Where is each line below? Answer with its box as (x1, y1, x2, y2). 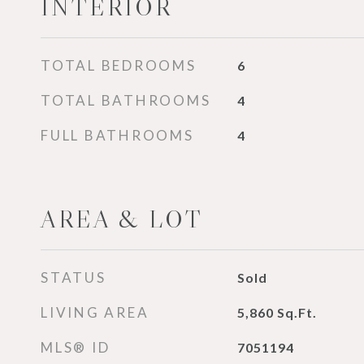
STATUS (41, 269, 106, 286)
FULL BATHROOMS (41, 127, 194, 144)
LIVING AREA (41, 304, 149, 321)
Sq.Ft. (276, 305, 317, 320)
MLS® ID (41, 339, 110, 356)
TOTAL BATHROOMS (41, 92, 211, 109)
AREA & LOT (41, 205, 203, 234)
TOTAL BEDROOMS (41, 57, 197, 74)
